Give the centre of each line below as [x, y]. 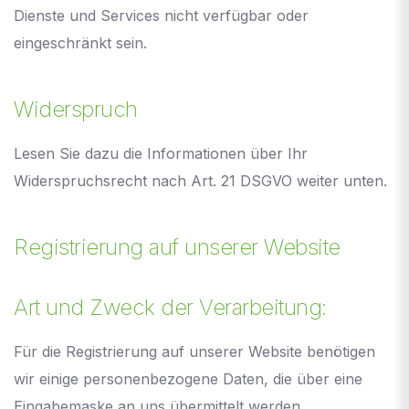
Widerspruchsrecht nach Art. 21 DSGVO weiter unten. [200, 180]
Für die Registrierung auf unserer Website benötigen [194, 351]
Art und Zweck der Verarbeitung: [170, 307]
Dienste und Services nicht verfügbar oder [161, 15]
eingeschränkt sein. [80, 42]
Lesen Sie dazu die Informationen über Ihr [161, 153]
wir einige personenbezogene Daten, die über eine [188, 378]
